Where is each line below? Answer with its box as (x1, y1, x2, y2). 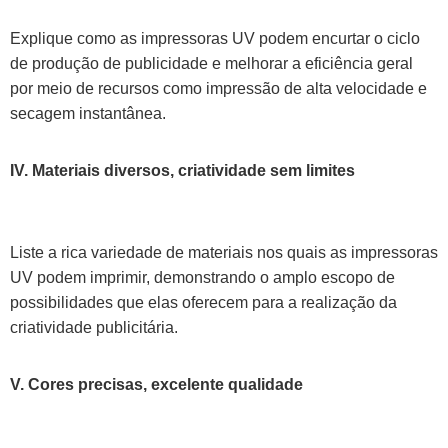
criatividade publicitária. (10, 319, 178, 336)
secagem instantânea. (10, 105, 166, 122)
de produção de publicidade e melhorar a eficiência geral (10, 55, 413, 72)
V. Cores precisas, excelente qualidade (10, 376, 303, 393)
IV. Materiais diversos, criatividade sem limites (10, 162, 355, 179)
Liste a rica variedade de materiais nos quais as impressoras (10, 244, 438, 261)
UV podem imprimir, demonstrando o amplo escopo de (10, 269, 395, 286)
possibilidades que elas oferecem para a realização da (10, 294, 397, 311)
